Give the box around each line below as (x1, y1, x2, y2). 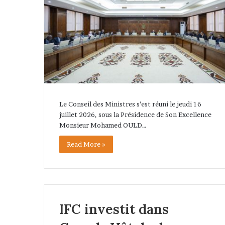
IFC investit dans (59, 200, 169, 218)
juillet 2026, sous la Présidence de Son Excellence (59, 110, 211, 119)
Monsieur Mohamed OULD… (59, 121, 146, 129)
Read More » (67, 140, 105, 148)
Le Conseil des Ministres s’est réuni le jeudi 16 (59, 99, 201, 108)
